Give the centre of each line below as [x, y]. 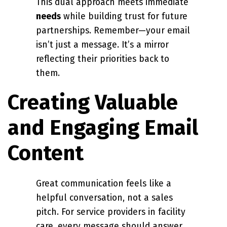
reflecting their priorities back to [103, 59]
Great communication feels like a [104, 183]
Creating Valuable [93, 102]
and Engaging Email [103, 127]
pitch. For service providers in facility [111, 212]
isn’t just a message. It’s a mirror [102, 45]
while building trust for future [124, 17]
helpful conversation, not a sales [104, 198]
